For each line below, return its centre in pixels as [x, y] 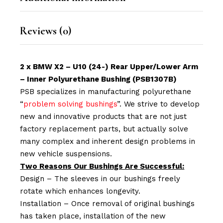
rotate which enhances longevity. [80, 191]
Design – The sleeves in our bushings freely [100, 178]
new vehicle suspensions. [66, 154]
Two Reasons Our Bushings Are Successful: [102, 166]
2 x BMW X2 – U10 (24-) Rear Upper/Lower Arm [109, 66]
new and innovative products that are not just [104, 116]
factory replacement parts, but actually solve [104, 129]
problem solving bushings [70, 104]
